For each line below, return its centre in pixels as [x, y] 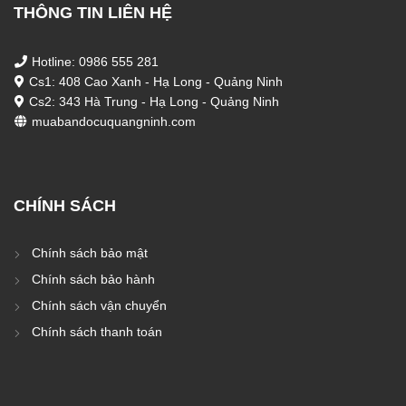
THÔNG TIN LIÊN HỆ [93, 12]
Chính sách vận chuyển [99, 305]
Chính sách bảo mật [90, 252]
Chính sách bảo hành [93, 279]
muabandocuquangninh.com [112, 121]
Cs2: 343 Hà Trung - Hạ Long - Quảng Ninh [152, 101]
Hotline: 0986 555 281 [93, 61]
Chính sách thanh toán [97, 331]
